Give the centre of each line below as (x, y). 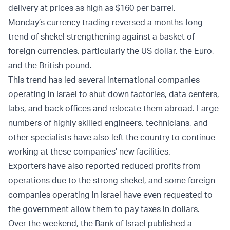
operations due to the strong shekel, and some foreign (112, 180)
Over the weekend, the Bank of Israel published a (100, 224)
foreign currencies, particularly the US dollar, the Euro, (111, 51)
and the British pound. (50, 65)
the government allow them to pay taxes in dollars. (104, 209)
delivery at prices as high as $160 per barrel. (92, 8)
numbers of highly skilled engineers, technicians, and (108, 123)
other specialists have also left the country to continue (112, 137)
